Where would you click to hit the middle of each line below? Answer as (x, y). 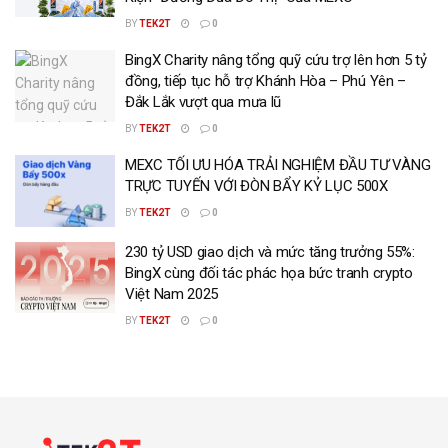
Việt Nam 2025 (172, 293)
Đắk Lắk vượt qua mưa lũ (203, 102)
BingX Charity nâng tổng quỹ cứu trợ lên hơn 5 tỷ (276, 60)
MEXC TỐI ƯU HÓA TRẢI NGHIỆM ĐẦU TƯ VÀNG (278, 165)
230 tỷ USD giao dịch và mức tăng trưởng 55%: (270, 251)
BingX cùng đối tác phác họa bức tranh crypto (269, 272)
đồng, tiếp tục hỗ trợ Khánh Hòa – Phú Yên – (266, 81)
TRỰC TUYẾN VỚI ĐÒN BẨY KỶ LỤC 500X (256, 186)
